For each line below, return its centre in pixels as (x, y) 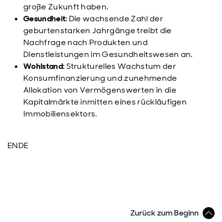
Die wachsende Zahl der (115, 19)
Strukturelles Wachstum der (121, 66)
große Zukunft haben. (66, 7)
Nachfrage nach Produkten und (85, 42)
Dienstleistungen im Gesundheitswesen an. (108, 54)
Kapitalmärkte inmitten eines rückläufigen (105, 102)
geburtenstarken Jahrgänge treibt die (98, 30)
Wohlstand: (45, 66)
